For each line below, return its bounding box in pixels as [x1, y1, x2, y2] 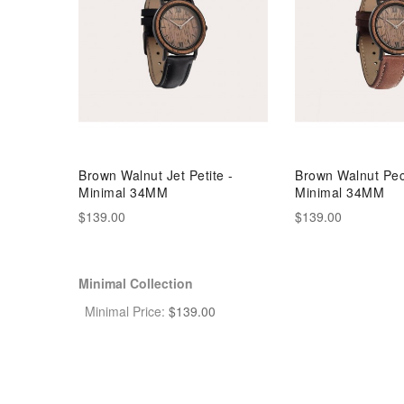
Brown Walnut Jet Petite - [78, 165, 234, 184]
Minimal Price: [85, 301, 165, 320]
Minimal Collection [78, 273, 193, 292]
